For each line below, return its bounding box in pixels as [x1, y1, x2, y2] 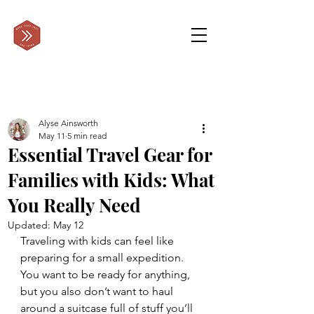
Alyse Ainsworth [39, 118, 98, 128]
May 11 [39, 130, 65, 141]
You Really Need [8, 193, 141, 217]
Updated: [8, 219, 53, 231]
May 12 [53, 219, 83, 231]
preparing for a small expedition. [20, 251, 186, 264]
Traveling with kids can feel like [20, 234, 177, 247]
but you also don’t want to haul [20, 285, 176, 298]
